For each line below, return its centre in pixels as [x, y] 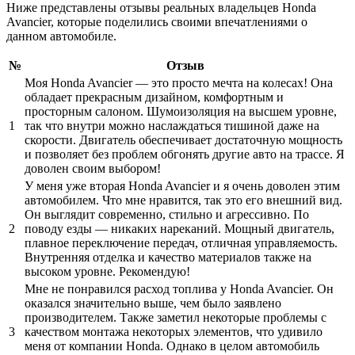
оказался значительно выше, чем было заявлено [153, 303]
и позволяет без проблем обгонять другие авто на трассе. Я [185, 154]
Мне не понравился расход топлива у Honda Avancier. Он [179, 288]
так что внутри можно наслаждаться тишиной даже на [172, 125]
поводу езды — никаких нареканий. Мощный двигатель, [179, 228]
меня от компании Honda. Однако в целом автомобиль [172, 345]
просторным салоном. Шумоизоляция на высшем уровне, [181, 111]
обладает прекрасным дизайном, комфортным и [154, 97]
